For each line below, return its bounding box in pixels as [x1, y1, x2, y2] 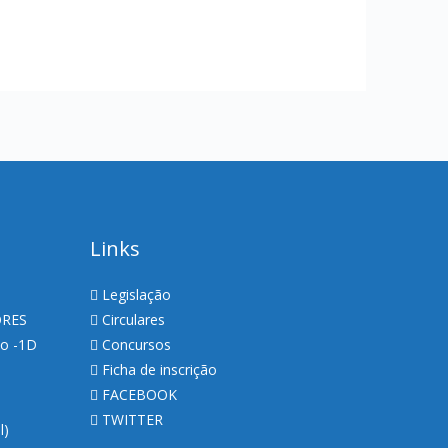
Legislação [101, 284, 171, 304]
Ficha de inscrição [101, 359, 217, 379]
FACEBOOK [101, 384, 177, 404]
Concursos [101, 334, 171, 354]
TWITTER [101, 409, 163, 429]
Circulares [101, 309, 165, 329]
